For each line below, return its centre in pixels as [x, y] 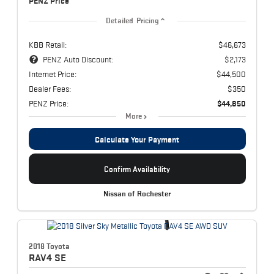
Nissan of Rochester [137, 194]
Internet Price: [52, 74]
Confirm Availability [137, 169]
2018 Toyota [49, 246]
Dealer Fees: [50, 89]
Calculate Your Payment [137, 140]
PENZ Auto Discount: [78, 60]
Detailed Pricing [132, 21]
